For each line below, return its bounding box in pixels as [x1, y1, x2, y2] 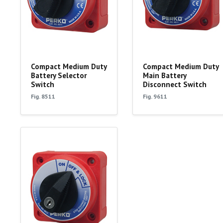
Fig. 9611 [142, 93, 167, 101]
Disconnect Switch [142, 80, 207, 90]
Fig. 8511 [30, 93, 55, 101]
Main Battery [142, 71, 186, 81]
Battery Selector [30, 71, 87, 81]
